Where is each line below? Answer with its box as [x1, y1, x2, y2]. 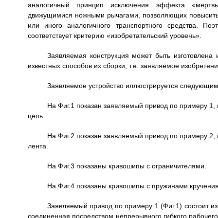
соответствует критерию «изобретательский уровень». [27, 32, 201, 39]
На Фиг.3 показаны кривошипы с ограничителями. [47, 162, 206, 170]
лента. [27, 142, 48, 150]
